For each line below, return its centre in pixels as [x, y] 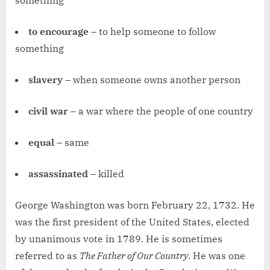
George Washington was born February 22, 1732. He [135, 205]
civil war [48, 111]
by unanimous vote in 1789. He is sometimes [119, 239]
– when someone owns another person [152, 80]
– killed [106, 174]
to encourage [58, 32]
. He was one [217, 256]
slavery [46, 80]
